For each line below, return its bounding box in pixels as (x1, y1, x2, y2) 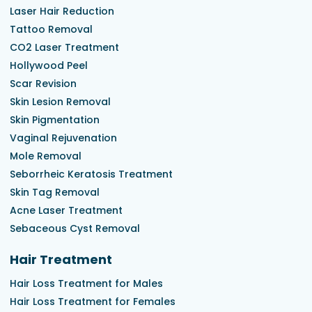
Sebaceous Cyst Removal (10, 221, 140, 236)
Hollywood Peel (10, 58, 88, 73)
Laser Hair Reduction (10, 4, 114, 19)
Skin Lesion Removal (10, 95, 111, 109)
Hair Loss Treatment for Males (10, 276, 163, 291)
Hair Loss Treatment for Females (10, 295, 175, 309)
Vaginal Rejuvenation (10, 131, 117, 146)
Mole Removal (10, 149, 81, 164)
